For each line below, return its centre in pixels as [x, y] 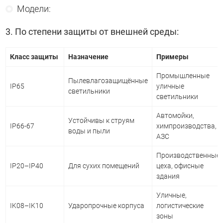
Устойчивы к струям [101, 120]
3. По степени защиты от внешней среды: [92, 32]
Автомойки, [175, 115]
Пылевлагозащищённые [108, 80]
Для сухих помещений [104, 166]
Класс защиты [34, 56]
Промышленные [183, 75]
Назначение [88, 56]
